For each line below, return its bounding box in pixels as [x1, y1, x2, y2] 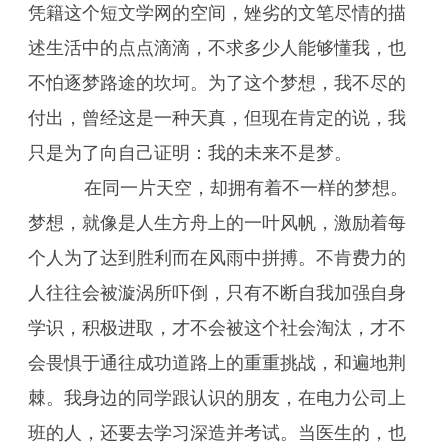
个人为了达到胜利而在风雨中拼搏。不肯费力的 [28, 248, 406, 268]
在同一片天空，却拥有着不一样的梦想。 [48, 178, 408, 198]
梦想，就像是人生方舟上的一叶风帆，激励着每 [28, 213, 406, 233]
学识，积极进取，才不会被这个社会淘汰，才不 [28, 318, 406, 338]
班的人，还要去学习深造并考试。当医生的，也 [28, 423, 406, 443]
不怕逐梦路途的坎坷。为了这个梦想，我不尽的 [28, 73, 406, 93]
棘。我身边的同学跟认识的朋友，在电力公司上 [28, 388, 406, 408]
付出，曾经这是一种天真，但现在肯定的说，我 [28, 108, 406, 128]
